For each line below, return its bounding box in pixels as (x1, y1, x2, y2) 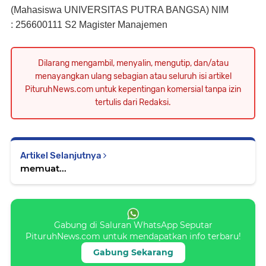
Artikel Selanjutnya (20, 150, 103, 161)
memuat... (20, 162, 66, 174)
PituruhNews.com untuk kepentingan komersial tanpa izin (25, 84, 241, 94)
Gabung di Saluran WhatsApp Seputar (53, 219, 213, 230)
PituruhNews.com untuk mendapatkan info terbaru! (25, 230, 241, 242)
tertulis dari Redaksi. (95, 97, 171, 107)
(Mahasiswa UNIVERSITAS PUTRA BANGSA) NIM (11, 4, 229, 15)
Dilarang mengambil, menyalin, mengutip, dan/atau (37, 58, 229, 68)
